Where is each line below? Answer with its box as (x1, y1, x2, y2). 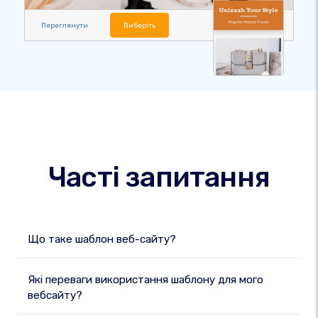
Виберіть (124, 21, 155, 29)
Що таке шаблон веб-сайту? (28, 233, 176, 246)
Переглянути (41, 21, 88, 29)
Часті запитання (48, 160, 270, 194)
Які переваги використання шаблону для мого (28, 273, 263, 286)
